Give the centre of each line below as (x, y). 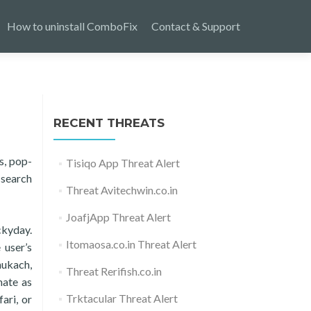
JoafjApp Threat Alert (118, 217)
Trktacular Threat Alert (121, 298)
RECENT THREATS (109, 123)
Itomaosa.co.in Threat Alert (131, 244)
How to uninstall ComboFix (72, 26)
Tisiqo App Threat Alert (123, 163)
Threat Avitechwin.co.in (121, 190)
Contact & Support (196, 26)
